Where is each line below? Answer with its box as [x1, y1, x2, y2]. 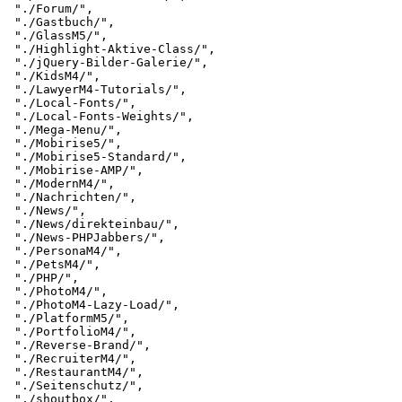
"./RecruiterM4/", [7, 352, 136, 366]
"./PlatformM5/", [7, 311, 129, 326]
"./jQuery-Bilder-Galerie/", [7, 56, 208, 70]
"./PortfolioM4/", [7, 325, 136, 339]
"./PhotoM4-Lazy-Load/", [7, 298, 179, 312]
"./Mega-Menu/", [7, 123, 122, 137]
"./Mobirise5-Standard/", [7, 150, 187, 164]
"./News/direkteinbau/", [7, 217, 179, 232]
